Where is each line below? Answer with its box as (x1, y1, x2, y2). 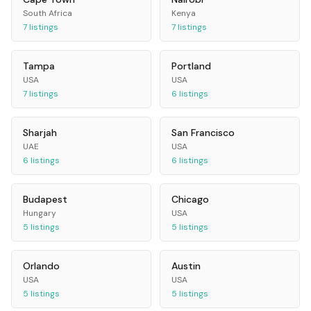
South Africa (23, 7, 72, 19)
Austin (171, 259, 201, 272)
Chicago (171, 192, 209, 205)
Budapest (23, 192, 67, 205)
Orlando (23, 259, 60, 272)
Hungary (23, 207, 56, 219)
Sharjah (23, 126, 57, 139)
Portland (171, 59, 211, 72)
